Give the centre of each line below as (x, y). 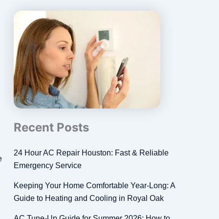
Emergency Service (47, 165)
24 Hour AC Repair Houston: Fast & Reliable (91, 153)
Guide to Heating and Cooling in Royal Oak (88, 198)
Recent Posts (51, 127)
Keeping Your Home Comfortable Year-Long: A (94, 186)
